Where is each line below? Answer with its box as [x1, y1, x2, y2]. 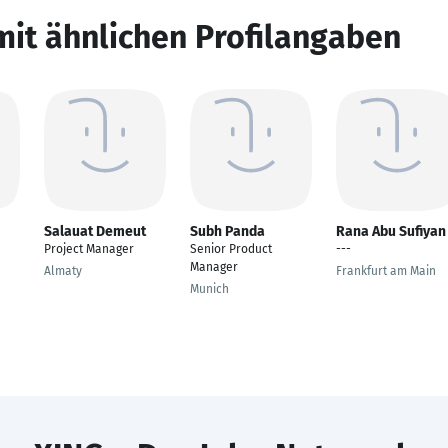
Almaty [44, 264, 82, 278]
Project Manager [44, 242, 134, 256]
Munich [190, 282, 229, 296]
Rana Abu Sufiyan [336, 223, 446, 240]
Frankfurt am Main [336, 264, 436, 278]
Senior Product [190, 242, 272, 256]
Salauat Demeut [44, 223, 146, 240]
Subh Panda [190, 223, 265, 240]
